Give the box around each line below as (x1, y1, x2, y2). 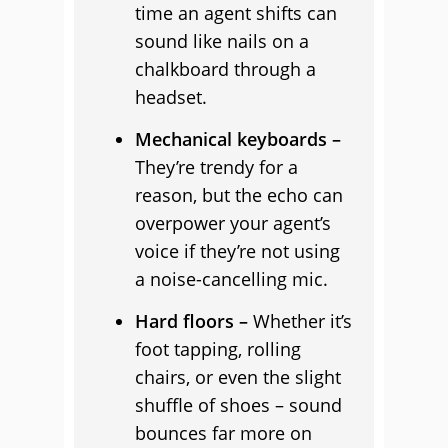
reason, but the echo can (135, 183, 343, 207)
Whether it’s (248, 309, 352, 333)
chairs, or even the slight (135, 365, 341, 389)
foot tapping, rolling (135, 337, 301, 361)
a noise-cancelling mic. (135, 267, 328, 291)
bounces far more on (135, 421, 312, 445)
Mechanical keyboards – (135, 127, 341, 151)
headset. (135, 85, 207, 109)
